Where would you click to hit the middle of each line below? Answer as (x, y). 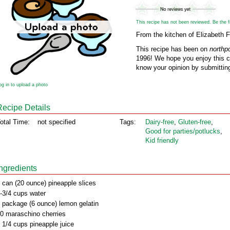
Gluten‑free (195, 122)
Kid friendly (162, 140)
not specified (56, 122)
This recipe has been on (173, 49)
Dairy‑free (160, 122)
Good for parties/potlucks (183, 131)
